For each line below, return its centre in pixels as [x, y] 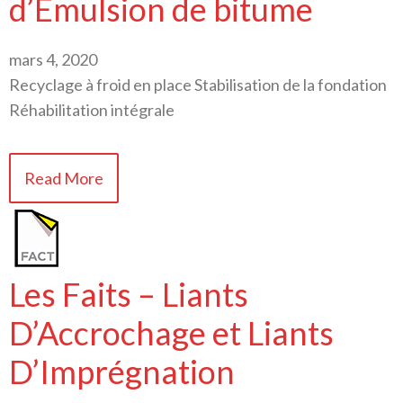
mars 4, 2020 [53, 59]
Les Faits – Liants [129, 294]
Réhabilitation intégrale [92, 110]
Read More [64, 178]
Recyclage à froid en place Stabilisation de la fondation [198, 85]
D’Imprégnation [122, 371]
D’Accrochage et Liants [171, 332]
